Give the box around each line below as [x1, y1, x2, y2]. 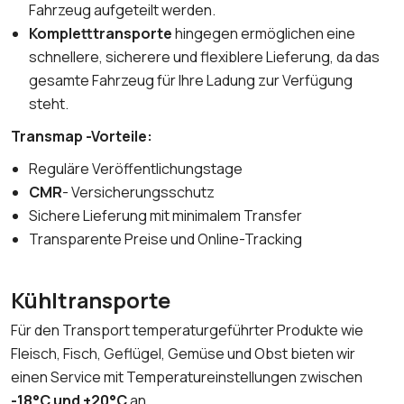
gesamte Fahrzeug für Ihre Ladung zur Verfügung [29, 70, 353, 90]
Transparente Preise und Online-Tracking [29, 229, 302, 249]
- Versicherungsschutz [62, 182, 215, 202]
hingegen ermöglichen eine [175, 23, 355, 43]
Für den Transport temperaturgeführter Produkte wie [11, 320, 363, 340]
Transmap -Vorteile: [11, 126, 152, 146]
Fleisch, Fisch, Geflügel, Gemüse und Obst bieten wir [11, 344, 355, 363]
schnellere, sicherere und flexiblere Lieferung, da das [29, 47, 380, 67]
